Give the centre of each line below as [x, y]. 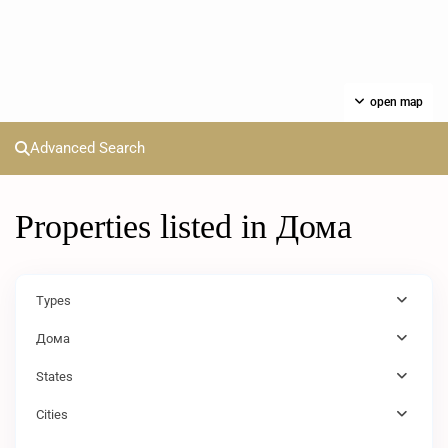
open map [396, 102]
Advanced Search [87, 148]
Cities [52, 414]
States [54, 376]
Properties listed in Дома [183, 226]
